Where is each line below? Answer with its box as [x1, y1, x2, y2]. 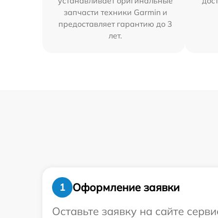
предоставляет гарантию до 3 [58, 19, 173, 29]
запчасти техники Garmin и [63, 7, 167, 17]
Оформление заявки [73, 180, 180, 194]
